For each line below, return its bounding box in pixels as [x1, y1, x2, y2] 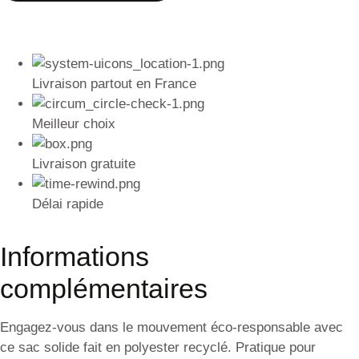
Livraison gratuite [32, 156, 135, 172]
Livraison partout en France [32, 76, 196, 92]
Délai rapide [32, 196, 103, 212]
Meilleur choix [32, 116, 115, 132]
